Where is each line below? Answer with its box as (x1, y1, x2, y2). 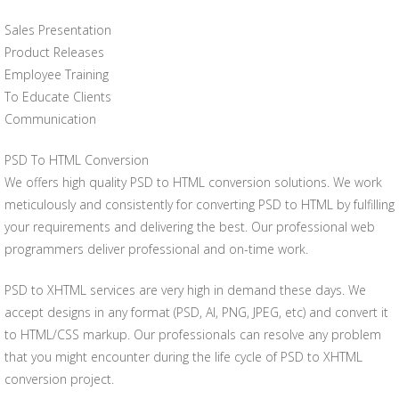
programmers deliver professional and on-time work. (4, 240, 308, 257)
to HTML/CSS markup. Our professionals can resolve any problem (4, 326, 381, 343)
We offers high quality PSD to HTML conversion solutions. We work (4, 174, 382, 191)
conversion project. (4, 370, 114, 387)
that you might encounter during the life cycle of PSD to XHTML (4, 348, 362, 365)
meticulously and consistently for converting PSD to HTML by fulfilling (4, 196, 395, 213)
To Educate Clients (4, 88, 111, 105)
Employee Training (4, 66, 109, 83)
